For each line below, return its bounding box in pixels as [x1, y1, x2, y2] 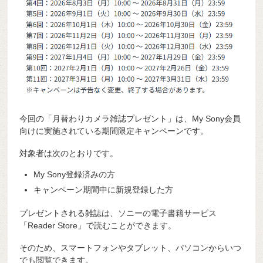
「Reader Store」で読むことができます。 [19, 221, 177, 231]
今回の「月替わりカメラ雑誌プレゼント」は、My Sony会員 [19, 113, 241, 123]
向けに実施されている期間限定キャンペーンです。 [19, 126, 209, 136]
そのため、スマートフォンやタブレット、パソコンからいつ [19, 242, 242, 252]
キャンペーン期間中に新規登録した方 [33, 185, 174, 195]
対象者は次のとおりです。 [19, 148, 119, 158]
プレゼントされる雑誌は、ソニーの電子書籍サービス [19, 208, 217, 218]
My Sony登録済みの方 [33, 170, 116, 180]
